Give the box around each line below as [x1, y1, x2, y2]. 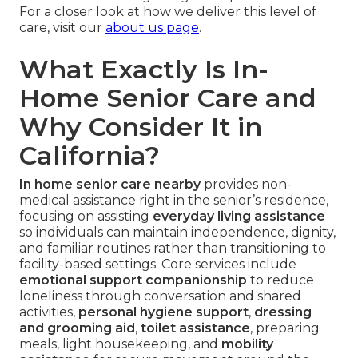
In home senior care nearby [19, 177, 201, 193]
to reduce [247, 272, 314, 288]
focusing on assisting [19, 209, 153, 225]
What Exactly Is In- [19, 54, 268, 86]
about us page [105, 20, 199, 36]
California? [19, 140, 160, 172]
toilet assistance [141, 320, 250, 336]
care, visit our [19, 20, 105, 36]
